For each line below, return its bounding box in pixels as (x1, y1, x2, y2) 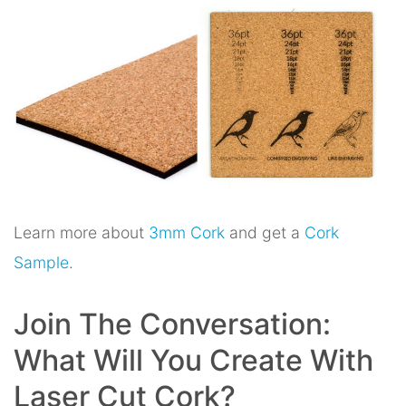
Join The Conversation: (14, 305, 331, 342)
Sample (14, 252, 69, 272)
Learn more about (14, 222, 149, 242)
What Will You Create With (14, 342, 373, 378)
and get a (225, 222, 304, 242)
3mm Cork (149, 222, 225, 242)
